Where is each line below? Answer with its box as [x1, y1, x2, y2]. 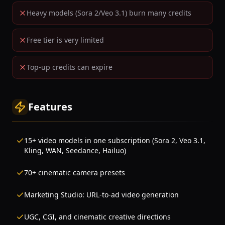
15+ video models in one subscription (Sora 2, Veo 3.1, [24, 136, 205, 145]
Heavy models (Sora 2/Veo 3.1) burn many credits [27, 8, 191, 18]
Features [28, 100, 72, 114]
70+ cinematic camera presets [24, 168, 125, 177]
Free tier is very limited [27, 35, 104, 45]
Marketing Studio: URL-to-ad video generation [24, 190, 179, 199]
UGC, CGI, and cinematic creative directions [24, 212, 171, 221]
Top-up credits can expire [27, 62, 113, 72]
